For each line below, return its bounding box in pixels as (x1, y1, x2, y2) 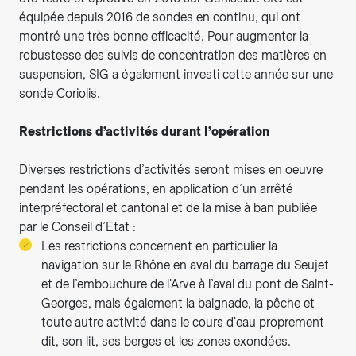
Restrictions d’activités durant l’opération (19, 124, 269, 140)
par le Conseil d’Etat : (19, 219, 136, 235)
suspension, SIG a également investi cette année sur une (19, 67, 333, 83)
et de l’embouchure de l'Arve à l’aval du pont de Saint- (41, 277, 334, 292)
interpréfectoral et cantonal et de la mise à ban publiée (19, 200, 317, 216)
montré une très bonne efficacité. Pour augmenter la (19, 29, 308, 44)
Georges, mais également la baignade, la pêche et (41, 296, 315, 311)
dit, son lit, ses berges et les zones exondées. (41, 334, 291, 350)
